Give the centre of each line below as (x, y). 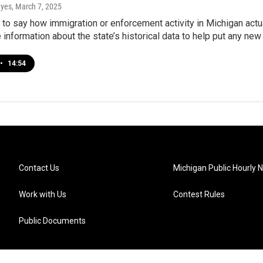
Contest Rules (199, 194)
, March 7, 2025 (37, 6)
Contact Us (39, 168)
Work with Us (43, 194)
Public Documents (52, 220)
